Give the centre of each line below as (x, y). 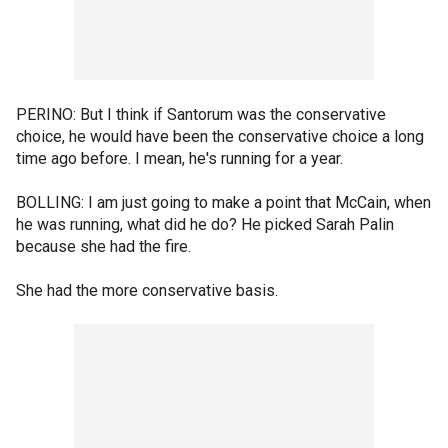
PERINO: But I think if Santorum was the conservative (201, 114)
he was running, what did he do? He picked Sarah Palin (205, 224)
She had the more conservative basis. (147, 290)
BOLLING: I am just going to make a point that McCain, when (223, 202)
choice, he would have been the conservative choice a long (220, 136)
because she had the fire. (103, 246)
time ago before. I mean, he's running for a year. (179, 158)
